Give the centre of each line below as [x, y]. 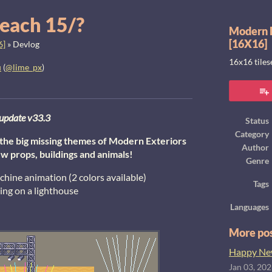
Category [252, 134]
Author [255, 148]
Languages [250, 207]
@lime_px [24, 67]
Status [257, 121]
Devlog [26, 44]
